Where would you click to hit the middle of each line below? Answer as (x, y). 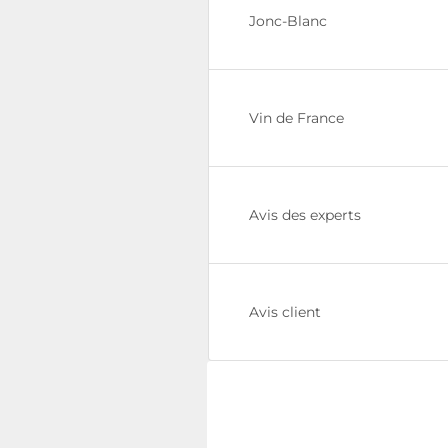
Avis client (285, 312)
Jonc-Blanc (288, 21)
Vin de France (296, 118)
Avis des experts (305, 215)
